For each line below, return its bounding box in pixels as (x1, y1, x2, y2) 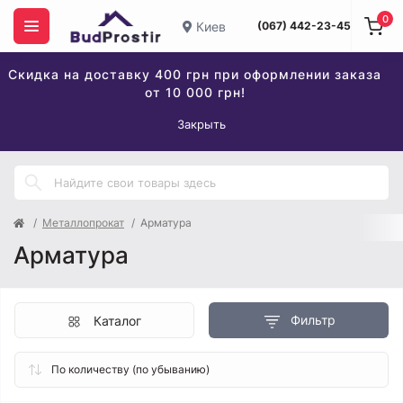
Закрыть (177, 117, 226, 131)
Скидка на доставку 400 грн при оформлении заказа (8, 67, 381, 82)
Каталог (94, 313, 141, 328)
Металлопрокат (42, 216, 124, 229)
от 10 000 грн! (144, 85, 246, 100)
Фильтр (290, 312, 336, 327)
